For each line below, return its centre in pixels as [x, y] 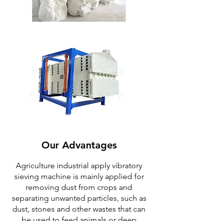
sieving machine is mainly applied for [79, 176]
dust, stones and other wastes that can [79, 209]
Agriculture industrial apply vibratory [79, 166]
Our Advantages [79, 145]
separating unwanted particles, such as [79, 198]
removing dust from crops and [79, 187]
